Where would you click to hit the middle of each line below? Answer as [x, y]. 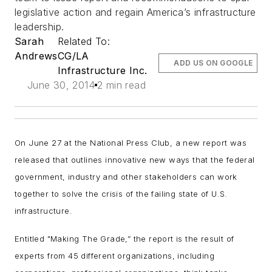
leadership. [39, 27]
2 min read [121, 85]
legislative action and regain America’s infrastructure [135, 12]
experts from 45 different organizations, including [114, 255]
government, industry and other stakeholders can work [126, 177]
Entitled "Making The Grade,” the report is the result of [124, 238]
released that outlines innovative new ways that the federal [135, 160]
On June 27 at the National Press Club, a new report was [131, 143]
